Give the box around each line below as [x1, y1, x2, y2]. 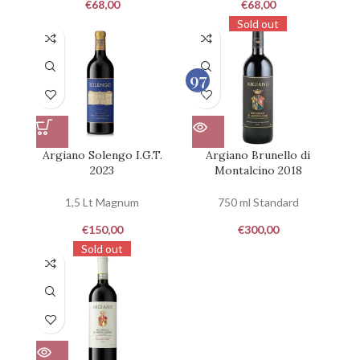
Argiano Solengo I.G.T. [42, 148, 162, 163]
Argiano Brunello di [206, 148, 310, 163]
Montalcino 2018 [214, 163, 302, 178]
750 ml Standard [217, 195, 299, 210]
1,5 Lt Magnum [65, 195, 139, 210]
